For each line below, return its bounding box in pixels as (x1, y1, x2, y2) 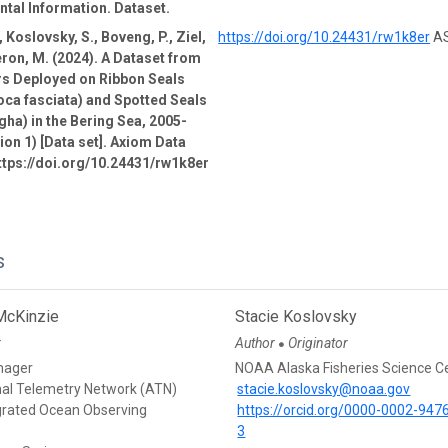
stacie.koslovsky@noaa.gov (237, 381, 411, 398)
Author (235, 335, 279, 352)
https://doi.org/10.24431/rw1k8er (218, 29, 431, 46)
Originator (288, 335, 349, 352)
